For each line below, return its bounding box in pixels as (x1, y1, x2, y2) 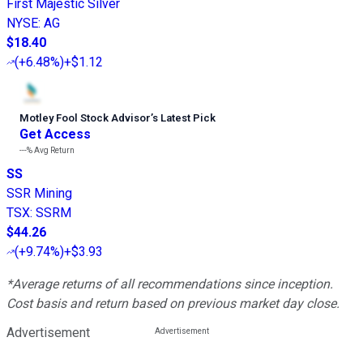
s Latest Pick (152, 112, 216, 125)
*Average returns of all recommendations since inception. (6, 276, 333, 293)
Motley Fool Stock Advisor (19, 112, 151, 125)
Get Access (19, 126, 91, 143)
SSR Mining (6, 186, 72, 202)
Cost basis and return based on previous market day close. (6, 296, 340, 312)
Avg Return (32, 146, 75, 156)
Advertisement (6, 325, 90, 341)
